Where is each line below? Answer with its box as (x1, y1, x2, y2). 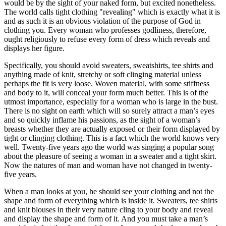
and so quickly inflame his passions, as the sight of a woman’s (4, 115, 200, 124)
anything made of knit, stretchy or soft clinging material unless (4, 70, 201, 79)
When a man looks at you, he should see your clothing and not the (4, 187, 214, 196)
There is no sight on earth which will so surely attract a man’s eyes (4, 106, 214, 115)
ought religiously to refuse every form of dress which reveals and (4, 34, 210, 43)
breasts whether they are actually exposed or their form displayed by (4, 124, 220, 133)
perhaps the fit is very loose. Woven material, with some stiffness (4, 79, 209, 88)
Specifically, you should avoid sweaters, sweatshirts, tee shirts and (4, 61, 213, 70)
